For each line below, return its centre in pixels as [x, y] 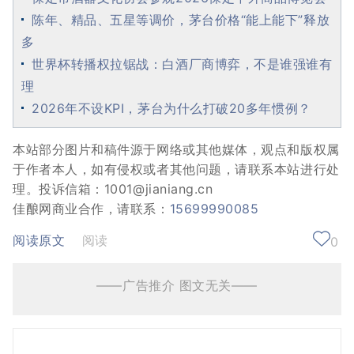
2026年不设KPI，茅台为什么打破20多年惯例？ [171, 108]
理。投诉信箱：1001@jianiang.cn [113, 188]
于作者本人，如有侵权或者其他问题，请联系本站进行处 [176, 169]
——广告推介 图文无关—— [177, 285]
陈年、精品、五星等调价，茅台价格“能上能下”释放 [181, 19]
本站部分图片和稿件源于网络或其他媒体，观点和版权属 [176, 149]
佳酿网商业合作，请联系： [91, 208]
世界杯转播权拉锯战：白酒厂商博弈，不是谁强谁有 [182, 64]
